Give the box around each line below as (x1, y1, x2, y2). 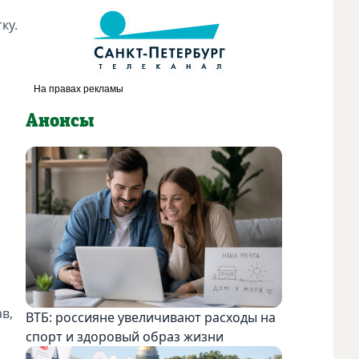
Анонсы (26, 111, 94, 131)
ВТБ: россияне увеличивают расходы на (26, 308, 276, 326)
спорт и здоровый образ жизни (26, 327, 224, 345)
